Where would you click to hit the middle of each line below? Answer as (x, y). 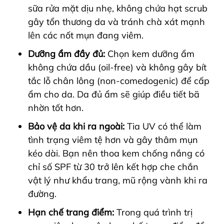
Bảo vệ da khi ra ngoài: (76, 126)
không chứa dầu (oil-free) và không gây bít (117, 67)
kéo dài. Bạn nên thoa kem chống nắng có (116, 153)
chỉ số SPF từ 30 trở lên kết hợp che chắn (113, 166)
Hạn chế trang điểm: (71, 212)
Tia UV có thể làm (163, 126)
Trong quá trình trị (153, 212)
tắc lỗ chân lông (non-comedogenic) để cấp (119, 80)
